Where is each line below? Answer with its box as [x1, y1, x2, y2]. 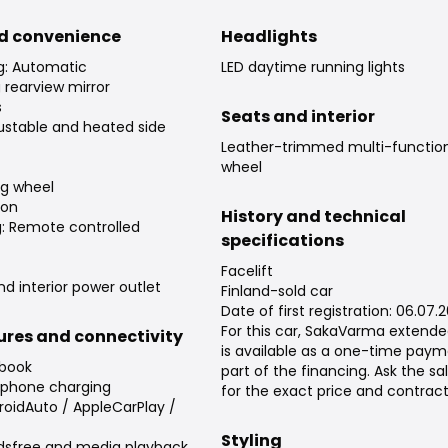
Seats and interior [221, 105, 376, 129]
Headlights [221, 25, 318, 49]
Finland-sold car [221, 281, 334, 302]
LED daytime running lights [221, 57, 406, 78]
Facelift [221, 261, 274, 282]
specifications [221, 229, 345, 253]
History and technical [221, 205, 407, 229]
